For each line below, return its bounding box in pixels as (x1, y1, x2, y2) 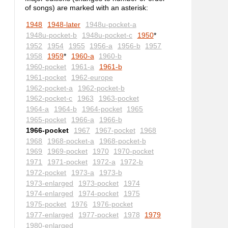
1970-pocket (113, 147, 154, 156)
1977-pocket (78, 211, 119, 219)
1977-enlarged (26, 211, 74, 219)
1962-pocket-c (26, 94, 73, 103)
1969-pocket (47, 147, 88, 156)
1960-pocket (26, 63, 67, 71)
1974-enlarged (26, 189, 74, 198)
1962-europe (71, 73, 113, 81)
